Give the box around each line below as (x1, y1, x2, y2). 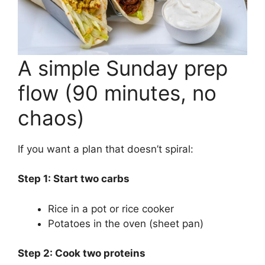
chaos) (18, 105, 85, 130)
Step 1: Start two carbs (18, 173, 130, 185)
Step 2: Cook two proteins (18, 247, 146, 260)
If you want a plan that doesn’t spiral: (18, 143, 193, 155)
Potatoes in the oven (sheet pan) (48, 217, 203, 230)
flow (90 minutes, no (18, 80, 216, 105)
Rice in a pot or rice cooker (48, 202, 174, 215)
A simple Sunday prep (18, 55, 228, 80)
